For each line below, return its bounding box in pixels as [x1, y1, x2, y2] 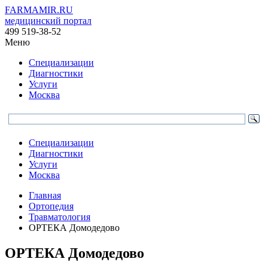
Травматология [29, 212, 90, 222]
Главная [29, 190, 61, 200]
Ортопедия [29, 201, 74, 211]
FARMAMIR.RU [5, 5, 73, 15]
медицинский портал [5, 16, 92, 26]
